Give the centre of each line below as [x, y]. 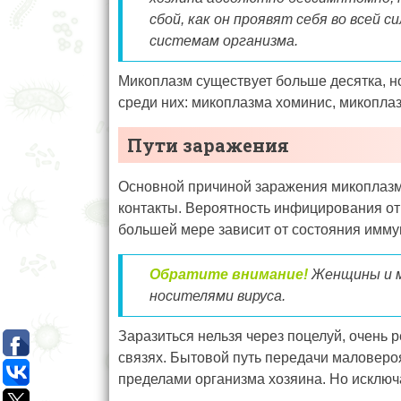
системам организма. [224, 40]
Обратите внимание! [229, 274]
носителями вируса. [218, 295]
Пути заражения [208, 145]
